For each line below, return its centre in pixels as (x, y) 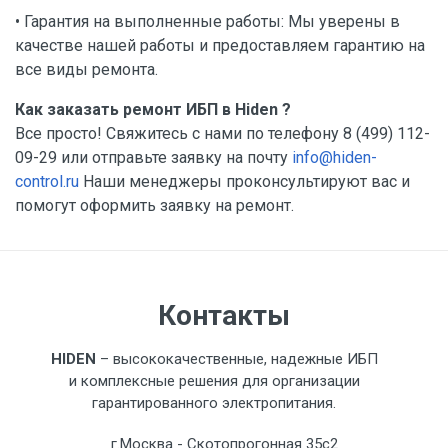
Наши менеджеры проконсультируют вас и (244, 181)
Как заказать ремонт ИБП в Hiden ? (153, 109)
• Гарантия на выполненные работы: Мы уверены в (207, 21)
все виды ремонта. (86, 69)
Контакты (224, 315)
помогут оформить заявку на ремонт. (154, 205)
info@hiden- (334, 157)
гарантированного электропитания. (214, 403)
